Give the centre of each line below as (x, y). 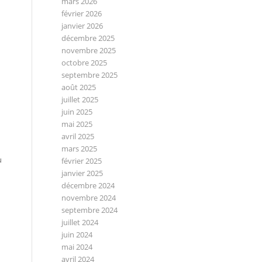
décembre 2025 (88, 38)
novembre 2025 (89, 50)
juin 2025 (77, 112)
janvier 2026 (82, 26)
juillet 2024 (80, 222)
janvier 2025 (82, 173)
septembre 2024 (90, 210)
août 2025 (79, 87)
